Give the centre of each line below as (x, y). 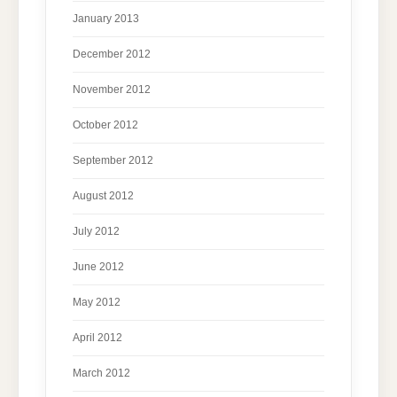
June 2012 (98, 266)
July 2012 (96, 231)
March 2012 (101, 373)
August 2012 (103, 195)
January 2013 (106, 18)
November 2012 (112, 89)
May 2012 (97, 302)
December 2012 (112, 54)
